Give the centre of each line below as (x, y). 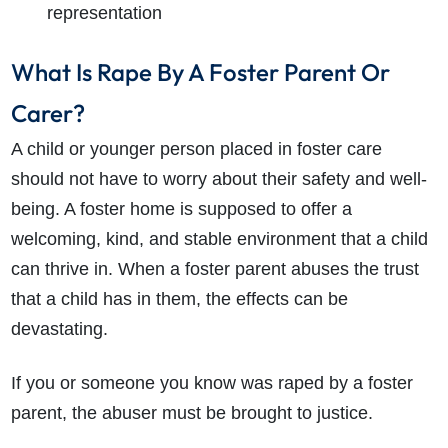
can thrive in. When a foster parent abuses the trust (214, 269)
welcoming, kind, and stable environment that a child (219, 239)
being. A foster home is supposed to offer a (181, 209)
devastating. (59, 329)
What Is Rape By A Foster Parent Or (200, 72)
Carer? (47, 113)
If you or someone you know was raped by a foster (211, 383)
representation (104, 13)
